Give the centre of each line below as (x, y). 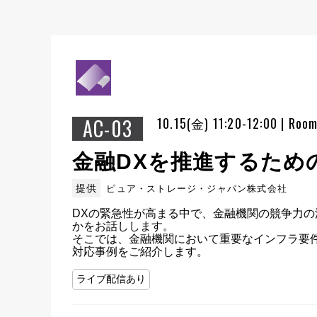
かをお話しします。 (123, 226)
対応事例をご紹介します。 (140, 252)
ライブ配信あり (111, 279)
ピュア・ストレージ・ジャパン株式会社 (197, 189)
